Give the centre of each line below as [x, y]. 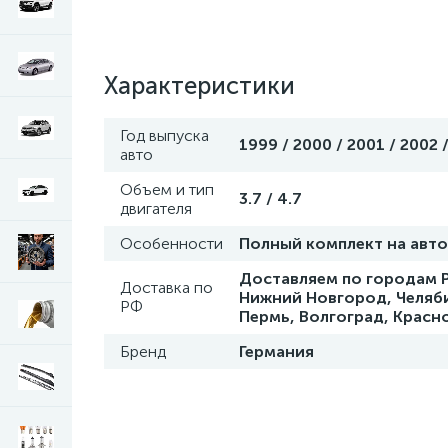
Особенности [171, 243]
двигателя [156, 208]
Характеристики [199, 85]
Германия [276, 351]
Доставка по [166, 287]
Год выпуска [164, 135]
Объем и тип [167, 189]
